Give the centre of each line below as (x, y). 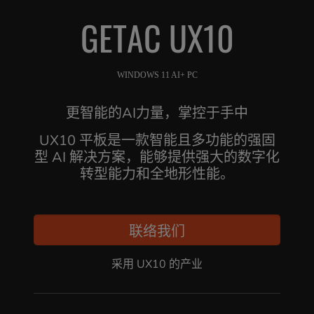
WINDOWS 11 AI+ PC (157, 75)
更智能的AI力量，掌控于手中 (157, 113)
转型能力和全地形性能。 (157, 174)
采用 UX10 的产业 (157, 264)
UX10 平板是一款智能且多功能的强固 (157, 141)
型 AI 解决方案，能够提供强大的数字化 (157, 157)
